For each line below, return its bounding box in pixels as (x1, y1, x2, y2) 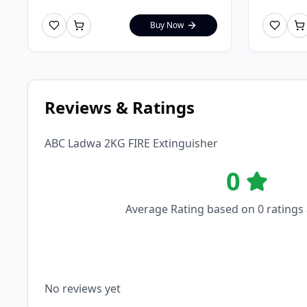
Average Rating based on (125, 201, 258, 217)
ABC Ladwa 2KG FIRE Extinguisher (45, 135, 218, 151)
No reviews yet (45, 280, 121, 296)
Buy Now (149, 19, 184, 31)
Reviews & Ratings (45, 95, 195, 119)
